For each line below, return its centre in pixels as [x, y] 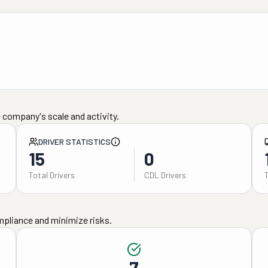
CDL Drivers [165, 175]
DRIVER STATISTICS [74, 141]
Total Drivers [51, 175]
